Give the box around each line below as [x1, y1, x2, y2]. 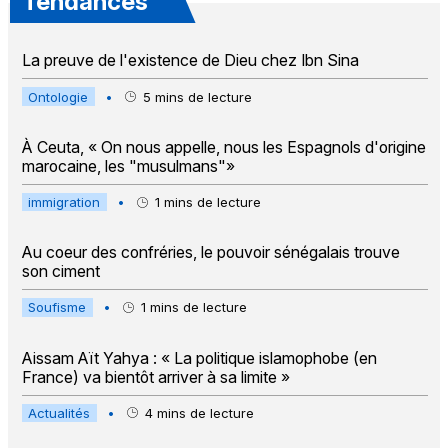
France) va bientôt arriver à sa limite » [21, 367, 290, 387]
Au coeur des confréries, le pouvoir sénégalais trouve [21, 243, 400, 263]
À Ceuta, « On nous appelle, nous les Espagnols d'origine [21, 137, 426, 157]
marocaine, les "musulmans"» [21, 156, 235, 176]
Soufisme [28, 299, 87, 316]
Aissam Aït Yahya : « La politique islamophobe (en [21, 348, 377, 368]
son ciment [21, 262, 100, 282]
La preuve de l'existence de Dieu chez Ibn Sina [21, 51, 359, 71]
